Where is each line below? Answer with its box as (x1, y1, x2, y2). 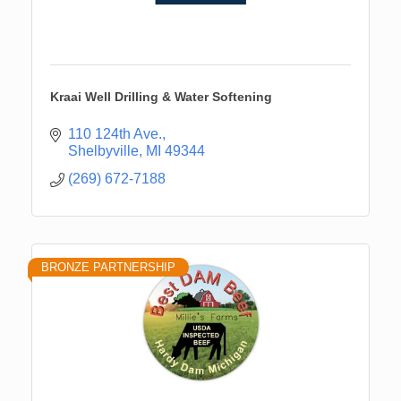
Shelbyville (68, 142, 139, 158)
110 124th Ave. (68, 125, 162, 141)
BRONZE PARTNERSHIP (41, 260, 175, 274)
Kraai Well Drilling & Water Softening (50, 89, 272, 104)
